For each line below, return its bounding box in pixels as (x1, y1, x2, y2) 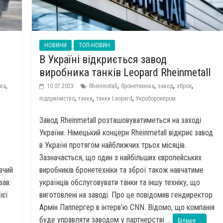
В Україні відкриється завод (39, 53, 167, 66)
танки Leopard (96, 95, 133, 103)
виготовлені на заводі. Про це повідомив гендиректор (39, 190, 213, 200)
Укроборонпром (136, 95, 176, 103)
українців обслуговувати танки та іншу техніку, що (39, 178, 201, 188)
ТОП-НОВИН (79, 42, 111, 49)
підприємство (39, 95, 75, 103)
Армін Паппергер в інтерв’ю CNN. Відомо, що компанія (39, 203, 215, 213)
